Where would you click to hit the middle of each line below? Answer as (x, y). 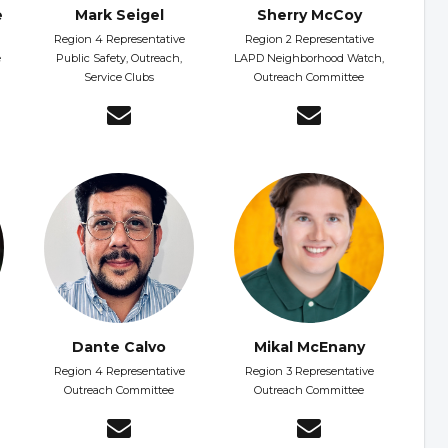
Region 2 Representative (309, 39)
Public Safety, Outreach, (119, 58)
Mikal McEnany (309, 347)
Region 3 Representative (309, 371)
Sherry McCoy (309, 15)
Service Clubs (119, 77)
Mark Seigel (119, 15)
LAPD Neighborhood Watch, (309, 58)
